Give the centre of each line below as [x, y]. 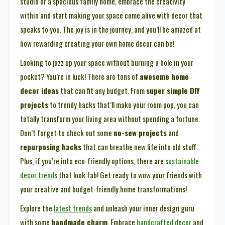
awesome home [164, 76]
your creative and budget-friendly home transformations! [103, 189]
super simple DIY [173, 90]
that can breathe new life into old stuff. [140, 146]
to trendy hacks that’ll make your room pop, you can [124, 104]
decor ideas [39, 90]
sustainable [182, 160]
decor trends [39, 175]
